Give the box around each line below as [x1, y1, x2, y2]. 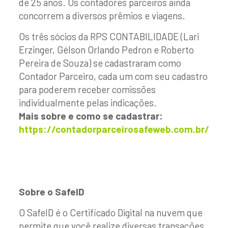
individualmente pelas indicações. [18, 97, 157, 108]
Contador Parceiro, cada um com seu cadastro [18, 70, 208, 82]
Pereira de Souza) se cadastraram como [18, 57, 181, 69]
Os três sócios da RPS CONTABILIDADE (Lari [18, 31, 199, 42]
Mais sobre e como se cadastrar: [18, 110, 163, 122]
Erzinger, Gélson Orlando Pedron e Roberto [18, 44, 194, 55]
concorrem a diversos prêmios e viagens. [18, 10, 185, 21]
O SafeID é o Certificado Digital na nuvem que [18, 207, 203, 218]
